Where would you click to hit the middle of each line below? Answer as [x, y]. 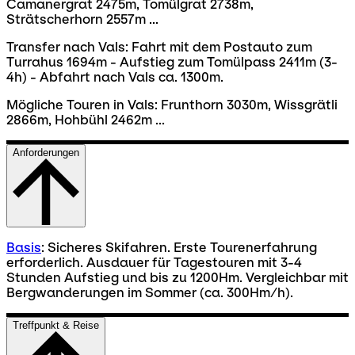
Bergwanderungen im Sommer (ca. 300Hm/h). [150, 292]
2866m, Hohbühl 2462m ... [86, 120]
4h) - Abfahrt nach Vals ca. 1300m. [115, 77]
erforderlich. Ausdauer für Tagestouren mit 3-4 [154, 262]
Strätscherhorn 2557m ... [82, 19]
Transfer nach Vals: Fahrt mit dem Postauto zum [159, 47]
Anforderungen [46, 152]
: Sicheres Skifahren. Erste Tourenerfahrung [179, 247]
